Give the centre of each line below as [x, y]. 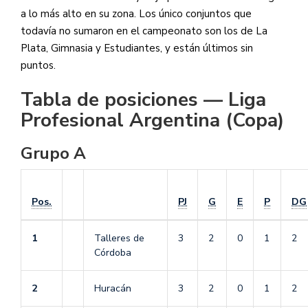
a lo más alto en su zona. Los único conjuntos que [136, 13]
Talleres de [119, 239]
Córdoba [113, 253]
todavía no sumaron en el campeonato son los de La [144, 31]
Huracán [113, 289]
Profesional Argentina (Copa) [152, 121]
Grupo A [53, 154]
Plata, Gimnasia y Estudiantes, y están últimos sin [137, 48]
